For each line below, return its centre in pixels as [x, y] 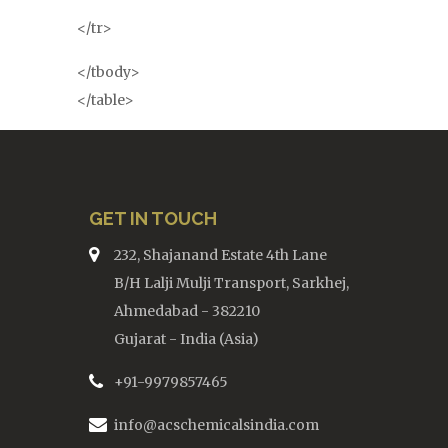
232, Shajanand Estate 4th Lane [220, 255]
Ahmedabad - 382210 [186, 311]
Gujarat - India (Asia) [186, 339]
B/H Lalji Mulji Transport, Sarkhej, [231, 283]
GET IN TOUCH [152, 218]
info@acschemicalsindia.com [216, 425]
